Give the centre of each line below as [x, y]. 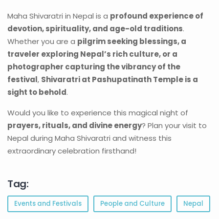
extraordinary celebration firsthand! [72, 151]
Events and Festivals [48, 204]
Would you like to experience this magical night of [98, 113]
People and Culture [132, 204]
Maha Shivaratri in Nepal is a [59, 16]
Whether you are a [42, 41]
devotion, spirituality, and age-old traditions [95, 29]
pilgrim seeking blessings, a [132, 41]
